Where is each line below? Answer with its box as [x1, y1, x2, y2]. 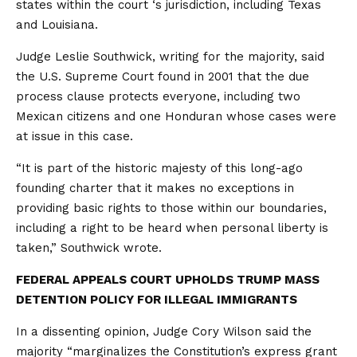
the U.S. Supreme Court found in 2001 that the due [16, 69, 309, 84]
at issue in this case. [16, 129, 133, 143]
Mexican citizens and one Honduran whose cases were [16, 109, 336, 124]
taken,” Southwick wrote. [16, 241, 162, 255]
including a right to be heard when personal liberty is [16, 221, 328, 235]
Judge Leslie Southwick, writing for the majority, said [16, 49, 324, 64]
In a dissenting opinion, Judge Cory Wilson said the [16, 324, 312, 339]
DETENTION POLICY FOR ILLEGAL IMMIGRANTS [16, 292, 297, 307]
